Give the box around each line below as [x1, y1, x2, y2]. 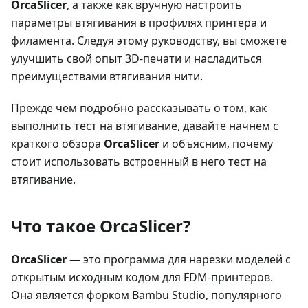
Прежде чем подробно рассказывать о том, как [11, 100, 267, 115]
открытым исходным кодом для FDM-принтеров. [11, 269, 273, 285]
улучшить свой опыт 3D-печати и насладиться [11, 50, 262, 66]
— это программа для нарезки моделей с [67, 251, 291, 267]
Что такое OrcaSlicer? [11, 214, 190, 237]
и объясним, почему [159, 135, 273, 151]
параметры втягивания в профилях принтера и [11, 14, 267, 30]
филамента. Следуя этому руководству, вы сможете [11, 32, 287, 48]
